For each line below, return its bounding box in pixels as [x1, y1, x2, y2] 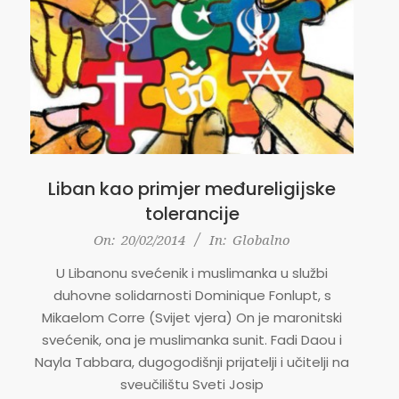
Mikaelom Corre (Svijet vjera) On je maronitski [42, 307, 342, 327]
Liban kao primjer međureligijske [48, 175, 336, 201]
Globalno [232, 230, 290, 248]
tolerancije [144, 200, 240, 226]
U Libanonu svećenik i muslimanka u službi [56, 263, 328, 282]
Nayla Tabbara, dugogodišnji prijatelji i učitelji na [35, 352, 349, 371]
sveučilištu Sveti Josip [120, 374, 264, 394]
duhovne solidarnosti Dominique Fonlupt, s [53, 285, 331, 305]
